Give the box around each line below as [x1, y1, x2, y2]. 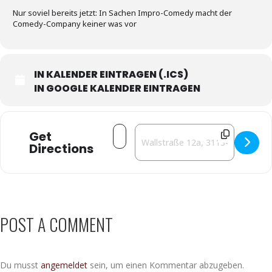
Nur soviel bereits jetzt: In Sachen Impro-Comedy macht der [13, 7, 232, 18]
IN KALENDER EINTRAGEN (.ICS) [34, 67, 188, 81]
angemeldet [41, 259, 87, 271]
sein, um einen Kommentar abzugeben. [87, 259, 244, 271]
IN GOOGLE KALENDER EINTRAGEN [34, 81, 200, 95]
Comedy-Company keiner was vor [13, 18, 137, 29]
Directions [29, 140, 93, 157]
